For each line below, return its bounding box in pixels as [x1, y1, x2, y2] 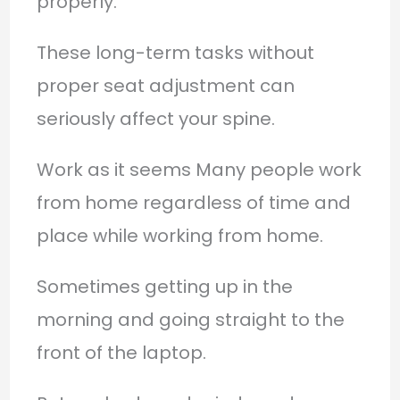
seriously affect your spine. [36, 105, 275, 131]
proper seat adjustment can [36, 72, 295, 98]
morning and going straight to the [36, 306, 345, 332]
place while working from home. [36, 222, 323, 248]
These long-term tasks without [36, 39, 314, 65]
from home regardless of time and [36, 189, 351, 215]
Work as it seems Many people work [36, 156, 362, 182]
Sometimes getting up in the [36, 273, 293, 299]
